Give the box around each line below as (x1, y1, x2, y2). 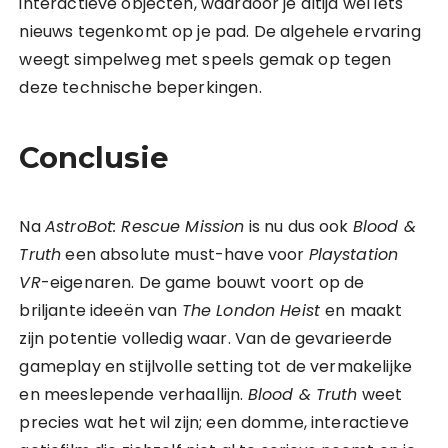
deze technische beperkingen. (19, 76, 262, 99)
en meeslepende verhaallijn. (19, 383, 248, 406)
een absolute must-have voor (61, 243, 309, 266)
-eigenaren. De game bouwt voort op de (40, 271, 365, 294)
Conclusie (19, 140, 170, 175)
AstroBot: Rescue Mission (44, 215, 245, 238)
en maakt (325, 299, 403, 322)
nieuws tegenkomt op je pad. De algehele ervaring (19, 20, 421, 43)
